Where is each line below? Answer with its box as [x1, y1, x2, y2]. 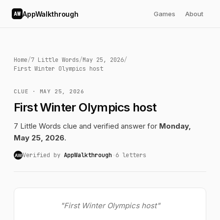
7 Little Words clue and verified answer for [14, 121, 159, 131]
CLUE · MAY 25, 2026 [14, 88, 84, 95]
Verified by [23, 151, 64, 159]
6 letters [115, 151, 146, 159]
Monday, [159, 121, 191, 131]
